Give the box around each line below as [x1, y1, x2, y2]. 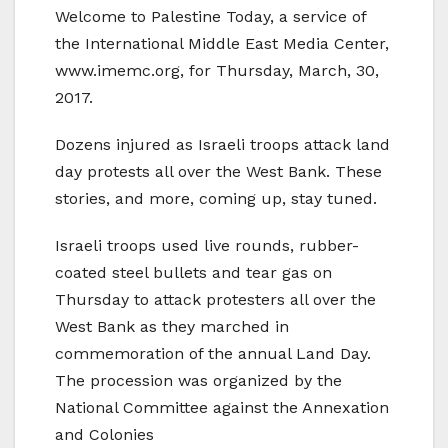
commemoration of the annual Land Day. [55, 344, 371, 364]
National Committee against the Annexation [55, 398, 389, 418]
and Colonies [55, 425, 154, 445]
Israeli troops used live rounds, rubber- [55, 236, 359, 256]
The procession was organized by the [55, 371, 342, 391]
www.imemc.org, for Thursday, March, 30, [55, 61, 379, 81]
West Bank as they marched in [55, 317, 289, 337]
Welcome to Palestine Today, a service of [55, 7, 366, 27]
